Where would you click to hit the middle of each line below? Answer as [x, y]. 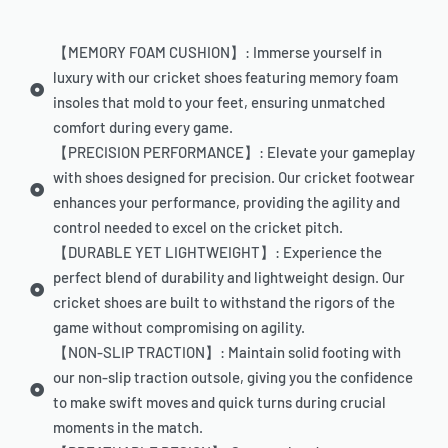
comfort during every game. [142, 127]
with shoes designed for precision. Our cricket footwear [233, 177]
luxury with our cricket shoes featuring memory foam [225, 77]
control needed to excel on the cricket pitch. [197, 227]
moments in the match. [127, 427]
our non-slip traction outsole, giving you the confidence [232, 377]
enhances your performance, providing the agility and [226, 202]
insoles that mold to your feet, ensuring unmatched [218, 102]
